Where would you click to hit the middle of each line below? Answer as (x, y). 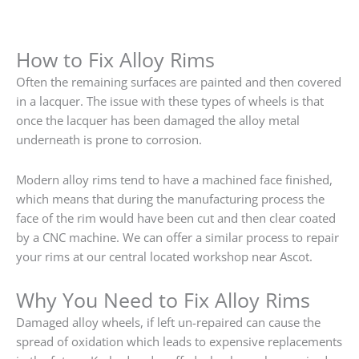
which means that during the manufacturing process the (170, 198)
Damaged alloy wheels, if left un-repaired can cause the (168, 322)
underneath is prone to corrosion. (109, 140)
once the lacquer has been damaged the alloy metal (158, 121)
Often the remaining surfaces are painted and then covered (179, 82)
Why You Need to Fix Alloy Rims (163, 299)
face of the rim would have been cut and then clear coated (176, 218)
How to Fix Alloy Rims (115, 60)
